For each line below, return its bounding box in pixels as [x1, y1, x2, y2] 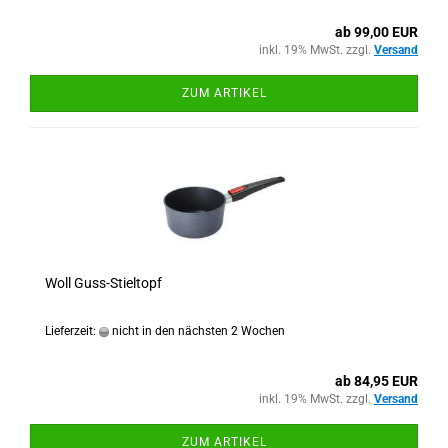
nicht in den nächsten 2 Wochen [109, 324, 285, 338]
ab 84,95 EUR [335, 373, 418, 389]
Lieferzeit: [45, 324, 99, 338]
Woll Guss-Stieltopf [45, 275, 162, 291]
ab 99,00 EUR [335, 24, 418, 40]
